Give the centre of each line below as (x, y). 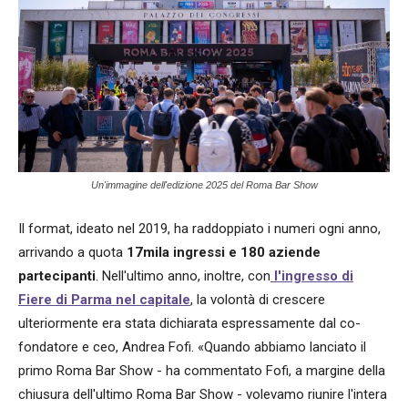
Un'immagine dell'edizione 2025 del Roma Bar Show (204, 184)
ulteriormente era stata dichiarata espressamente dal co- (189, 323)
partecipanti (57, 275)
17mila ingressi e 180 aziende (224, 252)
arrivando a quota (72, 252)
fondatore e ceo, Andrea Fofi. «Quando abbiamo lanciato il (192, 347)
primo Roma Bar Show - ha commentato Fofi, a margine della (202, 370)
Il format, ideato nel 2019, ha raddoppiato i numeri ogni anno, (199, 228)
